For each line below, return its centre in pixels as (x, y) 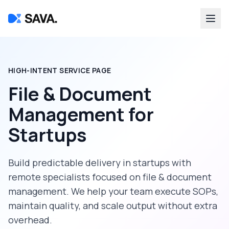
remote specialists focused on (75, 177)
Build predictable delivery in (71, 163)
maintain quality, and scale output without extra (113, 205)
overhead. (30, 220)
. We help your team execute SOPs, (142, 191)
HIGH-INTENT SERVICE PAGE (60, 70)
